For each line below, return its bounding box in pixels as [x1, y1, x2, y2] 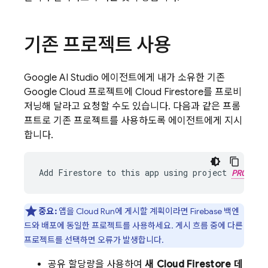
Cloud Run [75, 206, 115, 217]
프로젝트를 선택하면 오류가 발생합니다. [24, 234, 164, 245]
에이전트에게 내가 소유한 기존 [99, 72, 225, 84]
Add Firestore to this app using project [39, 167, 232, 178]
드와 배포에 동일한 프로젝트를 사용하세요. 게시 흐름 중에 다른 [24, 220, 243, 231]
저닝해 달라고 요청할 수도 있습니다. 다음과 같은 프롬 [24, 100, 240, 112]
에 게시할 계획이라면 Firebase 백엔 [114, 206, 239, 217]
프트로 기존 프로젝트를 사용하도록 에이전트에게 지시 [24, 115, 242, 127]
